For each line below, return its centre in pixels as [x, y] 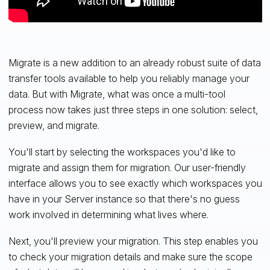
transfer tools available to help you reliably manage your [129, 79]
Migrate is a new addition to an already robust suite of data [134, 63]
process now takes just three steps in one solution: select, [133, 110]
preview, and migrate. [54, 126]
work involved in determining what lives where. [108, 215]
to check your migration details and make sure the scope [130, 257]
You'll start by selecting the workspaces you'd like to [122, 152]
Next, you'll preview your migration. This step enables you [133, 241]
